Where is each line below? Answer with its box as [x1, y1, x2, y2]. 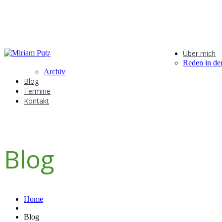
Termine [24, 86, 51, 96]
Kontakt [24, 96, 49, 106]
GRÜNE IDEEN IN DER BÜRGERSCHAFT [46, 50, 183, 60]
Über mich [183, 49, 216, 58]
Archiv [44, 67, 65, 76]
